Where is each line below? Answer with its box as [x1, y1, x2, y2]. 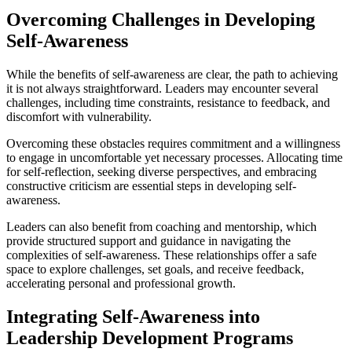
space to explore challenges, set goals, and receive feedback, [6, 262, 304, 276]
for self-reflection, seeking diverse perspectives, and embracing [6, 164, 317, 178]
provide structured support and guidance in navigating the [6, 233, 291, 247]
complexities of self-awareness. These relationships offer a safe [6, 247, 317, 262]
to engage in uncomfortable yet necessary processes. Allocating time [6, 150, 343, 164]
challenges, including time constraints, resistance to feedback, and [6, 95, 330, 109]
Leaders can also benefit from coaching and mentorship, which [6, 219, 317, 233]
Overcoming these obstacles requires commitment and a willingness [6, 136, 340, 150]
